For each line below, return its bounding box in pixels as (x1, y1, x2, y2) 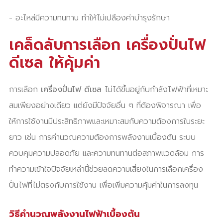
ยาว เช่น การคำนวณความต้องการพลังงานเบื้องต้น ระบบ (8, 131, 196, 143)
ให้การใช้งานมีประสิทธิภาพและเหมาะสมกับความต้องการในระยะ (8, 115, 205, 127)
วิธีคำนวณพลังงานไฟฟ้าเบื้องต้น (8, 207, 140, 221)
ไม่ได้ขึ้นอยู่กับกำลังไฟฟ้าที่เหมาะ (101, 84, 208, 96)
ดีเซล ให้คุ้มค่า (8, 51, 100, 74)
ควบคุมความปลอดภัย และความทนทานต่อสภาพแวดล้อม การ (8, 147, 204, 159)
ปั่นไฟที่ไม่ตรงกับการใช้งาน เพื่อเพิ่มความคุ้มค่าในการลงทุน (8, 179, 198, 191)
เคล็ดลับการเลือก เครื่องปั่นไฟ (8, 33, 206, 56)
